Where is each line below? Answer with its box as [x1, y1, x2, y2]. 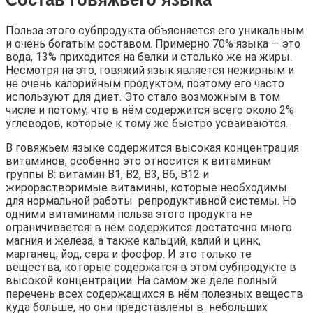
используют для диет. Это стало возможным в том [6, 90, 280, 104]
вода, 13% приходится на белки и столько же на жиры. [6, 50, 292, 64]
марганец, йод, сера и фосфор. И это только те [6, 247, 252, 261]
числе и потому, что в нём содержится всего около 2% [6, 103, 294, 117]
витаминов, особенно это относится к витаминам [6, 154, 271, 168]
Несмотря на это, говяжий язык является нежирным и [6, 64, 294, 78]
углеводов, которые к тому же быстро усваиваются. [6, 117, 288, 131]
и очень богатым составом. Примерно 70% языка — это [6, 37, 300, 51]
